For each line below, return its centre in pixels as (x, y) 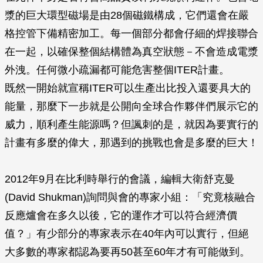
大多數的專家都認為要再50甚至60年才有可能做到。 (127, 252)
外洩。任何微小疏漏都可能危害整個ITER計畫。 (117, 70)
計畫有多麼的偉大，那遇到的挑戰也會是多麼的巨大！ (131, 143)
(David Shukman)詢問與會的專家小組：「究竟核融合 (130, 197)
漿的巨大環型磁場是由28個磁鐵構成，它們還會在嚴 (127, 15)
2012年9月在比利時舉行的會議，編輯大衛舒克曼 (120, 179)
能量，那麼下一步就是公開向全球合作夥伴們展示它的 (131, 106)
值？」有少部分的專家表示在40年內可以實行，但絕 (127, 234)
